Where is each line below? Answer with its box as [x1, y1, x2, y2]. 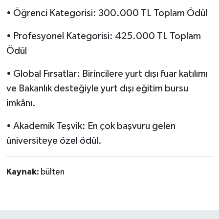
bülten [40, 168, 65, 177]
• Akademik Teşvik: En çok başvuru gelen [6, 121, 175, 131]
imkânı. [6, 98, 36, 109]
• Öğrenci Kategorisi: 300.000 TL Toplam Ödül [6, 8, 207, 19]
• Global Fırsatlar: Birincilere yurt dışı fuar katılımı [6, 69, 208, 79]
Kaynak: [6, 168, 41, 177]
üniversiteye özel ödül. [6, 136, 102, 146]
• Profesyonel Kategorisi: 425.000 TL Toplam [6, 31, 201, 42]
